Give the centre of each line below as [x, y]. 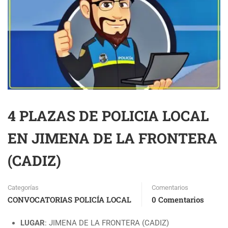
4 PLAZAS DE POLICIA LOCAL [108, 116]
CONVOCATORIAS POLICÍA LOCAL [69, 199]
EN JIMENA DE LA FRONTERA [112, 138]
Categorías [23, 188]
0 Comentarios [178, 199]
